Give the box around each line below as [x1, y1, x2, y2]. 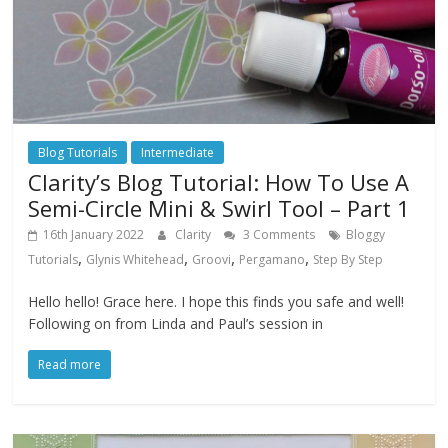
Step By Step [313, 251, 384, 269]
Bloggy [346, 226, 386, 244]
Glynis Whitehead [86, 251, 185, 269]
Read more [38, 356, 102, 374]
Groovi [192, 251, 232, 269]
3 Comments [240, 226, 316, 244]
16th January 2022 [43, 226, 145, 244]
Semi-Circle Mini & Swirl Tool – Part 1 [28, 193, 411, 224]
